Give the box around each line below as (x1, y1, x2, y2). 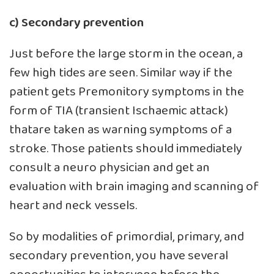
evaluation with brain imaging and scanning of (9, 176, 259, 197)
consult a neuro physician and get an (9, 157, 210, 178)
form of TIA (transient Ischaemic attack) (9, 100, 228, 121)
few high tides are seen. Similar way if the (9, 62, 232, 83)
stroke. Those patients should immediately (9, 138, 242, 159)
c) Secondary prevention (9, 12, 144, 33)
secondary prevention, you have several (9, 245, 228, 266)
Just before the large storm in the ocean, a (9, 43, 243, 64)
